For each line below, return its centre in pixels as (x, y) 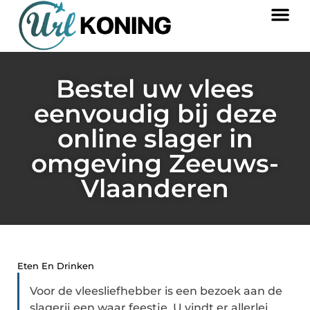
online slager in (155, 139)
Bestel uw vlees (155, 89)
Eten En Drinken (56, 266)
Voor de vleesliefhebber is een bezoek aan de (156, 291)
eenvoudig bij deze (155, 114)
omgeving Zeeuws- (155, 164)
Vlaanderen (155, 189)
